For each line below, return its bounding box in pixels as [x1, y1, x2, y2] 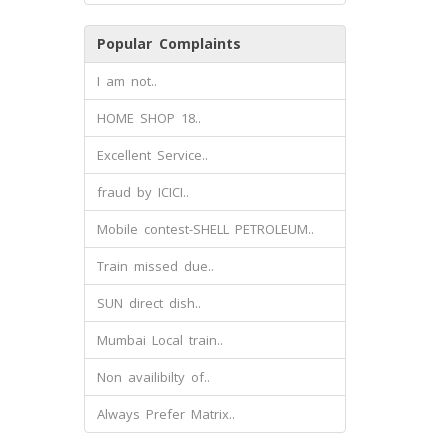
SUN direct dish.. [96, 294, 201, 312]
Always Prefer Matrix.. [96, 405, 235, 423]
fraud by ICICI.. [96, 183, 189, 201]
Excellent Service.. [96, 146, 208, 164]
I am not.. [96, 72, 157, 90]
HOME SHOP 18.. [96, 109, 201, 127]
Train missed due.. [96, 257, 214, 275]
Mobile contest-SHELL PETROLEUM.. [96, 220, 314, 238]
